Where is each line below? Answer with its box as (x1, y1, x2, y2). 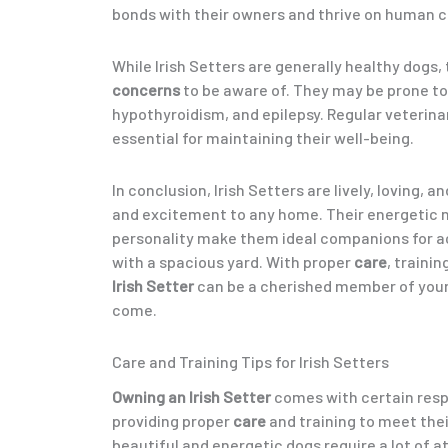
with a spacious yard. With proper (112, 252, 354, 272)
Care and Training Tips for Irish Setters (112, 352, 389, 372)
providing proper (112, 411, 233, 431)
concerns (112, 80, 180, 100)
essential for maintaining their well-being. (112, 128, 414, 148)
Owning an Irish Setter (112, 387, 271, 407)
